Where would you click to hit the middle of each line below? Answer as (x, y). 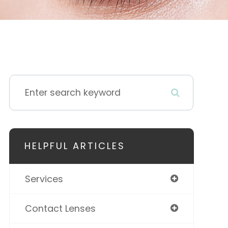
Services (44, 179)
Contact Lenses (60, 208)
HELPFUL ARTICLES (75, 146)
